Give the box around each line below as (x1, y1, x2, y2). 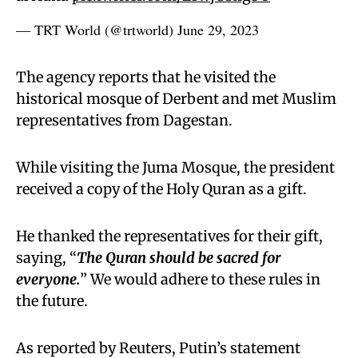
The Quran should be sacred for (77, 249, 280, 267)
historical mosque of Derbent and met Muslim (16, 89, 336, 108)
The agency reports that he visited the (16, 68, 276, 86)
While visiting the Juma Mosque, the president (16, 158, 335, 177)
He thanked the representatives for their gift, (16, 227, 323, 245)
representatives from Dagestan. (16, 111, 233, 129)
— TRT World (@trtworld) (16, 20, 177, 39)
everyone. (16, 270, 80, 288)
